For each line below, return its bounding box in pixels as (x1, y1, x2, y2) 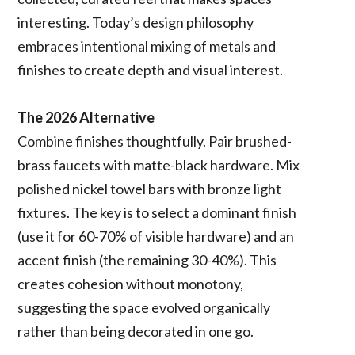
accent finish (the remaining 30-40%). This (17, 250, 277, 269)
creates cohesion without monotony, (17, 274, 244, 292)
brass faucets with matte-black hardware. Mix (17, 155, 300, 174)
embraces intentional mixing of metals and (17, 36, 277, 55)
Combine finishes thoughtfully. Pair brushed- (17, 132, 292, 150)
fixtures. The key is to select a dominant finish (17, 203, 297, 221)
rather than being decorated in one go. (17, 322, 254, 340)
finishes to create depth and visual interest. (17, 60, 284, 78)
